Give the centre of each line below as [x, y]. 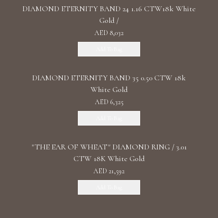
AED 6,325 [109, 102]
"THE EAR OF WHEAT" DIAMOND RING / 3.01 [109, 147]
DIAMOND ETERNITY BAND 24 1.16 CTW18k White [109, 9]
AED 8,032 [109, 33]
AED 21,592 [109, 171]
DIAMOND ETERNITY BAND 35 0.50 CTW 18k [109, 78]
